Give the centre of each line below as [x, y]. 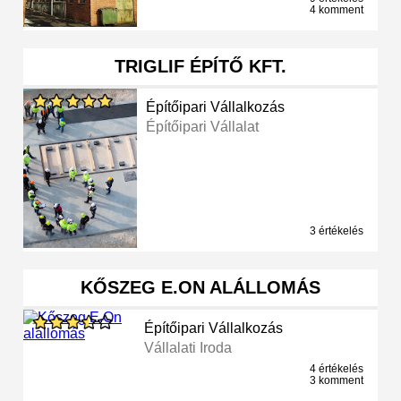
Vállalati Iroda [188, 348]
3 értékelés [337, 231]
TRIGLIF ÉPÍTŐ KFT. [200, 67]
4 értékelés [337, 369]
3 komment [337, 381]
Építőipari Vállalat [203, 127]
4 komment [337, 10]
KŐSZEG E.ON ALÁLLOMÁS [200, 288]
